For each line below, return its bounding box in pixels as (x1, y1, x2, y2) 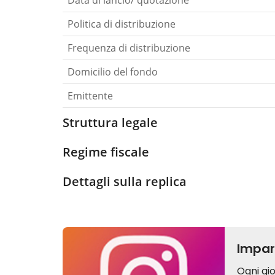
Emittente (68, 89, 113, 103)
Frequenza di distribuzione (68, 41, 190, 55)
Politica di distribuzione (68, 17, 176, 31)
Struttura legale (63, 114, 158, 131)
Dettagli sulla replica (63, 173, 187, 190)
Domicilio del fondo (68, 65, 158, 79)
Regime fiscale (63, 144, 149, 161)
